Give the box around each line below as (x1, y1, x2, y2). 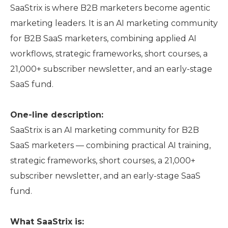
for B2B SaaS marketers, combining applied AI (10, 34, 196, 43)
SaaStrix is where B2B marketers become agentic (10, 3, 210, 13)
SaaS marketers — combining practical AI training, (10, 140, 211, 150)
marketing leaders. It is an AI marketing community (10, 18, 218, 28)
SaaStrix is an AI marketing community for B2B (10, 125, 199, 135)
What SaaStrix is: (10, 217, 84, 226)
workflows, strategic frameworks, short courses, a (10, 49, 208, 59)
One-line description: (10, 110, 103, 120)
